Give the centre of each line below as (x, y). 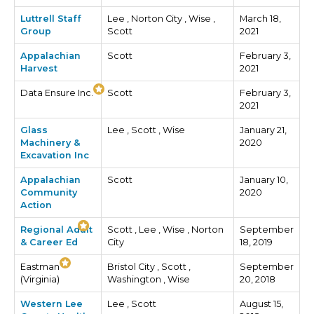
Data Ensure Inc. (57, 93)
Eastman (40, 267)
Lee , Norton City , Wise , (161, 19)
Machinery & (50, 143)
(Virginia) (40, 279)
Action (36, 205)
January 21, (263, 130)
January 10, (264, 180)
